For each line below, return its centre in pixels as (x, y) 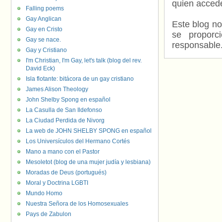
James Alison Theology (57, 89)
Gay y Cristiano (46, 50)
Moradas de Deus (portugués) (66, 172)
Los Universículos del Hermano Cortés (78, 141)
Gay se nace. (43, 40)
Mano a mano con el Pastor (63, 152)
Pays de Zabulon (49, 214)
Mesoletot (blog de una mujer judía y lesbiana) (88, 162)
